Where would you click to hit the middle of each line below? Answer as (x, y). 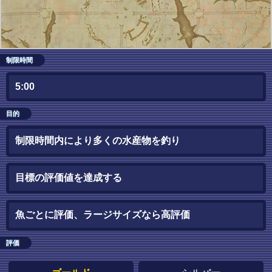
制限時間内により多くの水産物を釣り (98, 141)
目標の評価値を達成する (69, 178)
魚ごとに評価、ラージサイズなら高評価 (103, 215)
